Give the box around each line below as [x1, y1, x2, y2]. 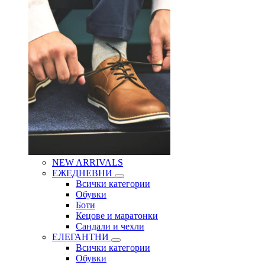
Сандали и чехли [76, 221, 144, 232]
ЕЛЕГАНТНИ [52, 232, 111, 243]
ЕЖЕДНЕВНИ [52, 168, 115, 179]
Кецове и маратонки [76, 211, 158, 221]
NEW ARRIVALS [52, 157, 123, 168]
